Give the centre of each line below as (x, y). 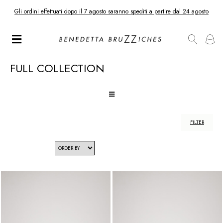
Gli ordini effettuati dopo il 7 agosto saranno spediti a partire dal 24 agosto (111, 11)
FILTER (197, 122)
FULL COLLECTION (57, 68)
